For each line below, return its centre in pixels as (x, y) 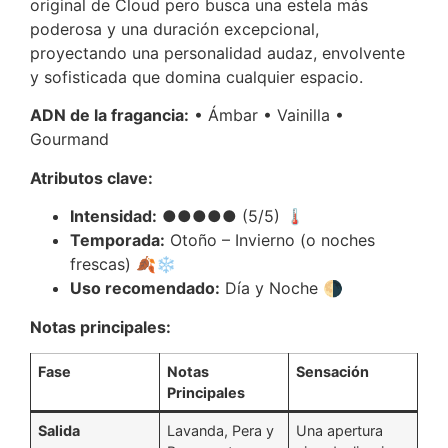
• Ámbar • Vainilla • (266, 115)
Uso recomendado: (145, 288)
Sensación (333, 371)
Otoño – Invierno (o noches (270, 240)
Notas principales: (100, 326)
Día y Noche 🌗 (281, 288)
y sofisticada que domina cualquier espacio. (196, 76)
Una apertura (340, 430)
